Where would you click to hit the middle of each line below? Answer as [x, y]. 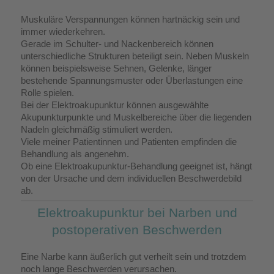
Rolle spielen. [47, 92]
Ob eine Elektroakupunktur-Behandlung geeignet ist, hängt [136, 166]
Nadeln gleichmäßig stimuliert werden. [97, 129]
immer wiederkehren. [63, 31]
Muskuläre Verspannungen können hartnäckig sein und [130, 19]
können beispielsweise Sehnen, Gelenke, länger [116, 68]
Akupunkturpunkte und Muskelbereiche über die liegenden [136, 117]
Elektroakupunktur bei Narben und [137, 212]
